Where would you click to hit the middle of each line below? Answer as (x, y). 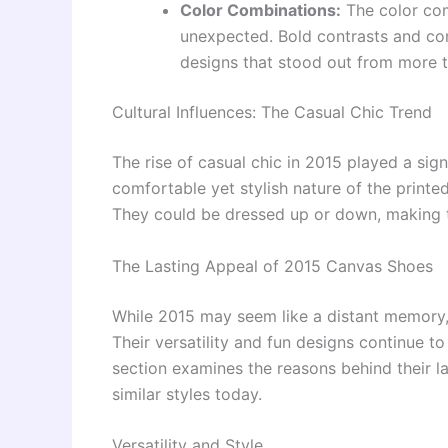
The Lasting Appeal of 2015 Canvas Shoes (272, 265)
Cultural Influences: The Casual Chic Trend (272, 112)
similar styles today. (187, 393)
